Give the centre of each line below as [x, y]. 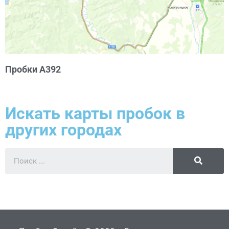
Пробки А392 [33, 69]
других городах [63, 130]
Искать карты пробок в [95, 113]
